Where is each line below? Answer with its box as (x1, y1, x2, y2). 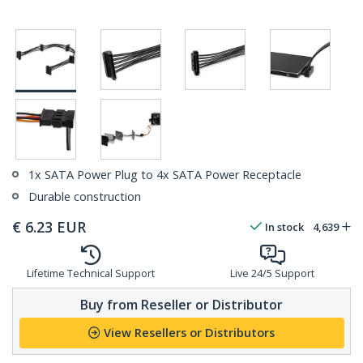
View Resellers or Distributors (104, 325, 275, 341)
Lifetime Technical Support (27, 267, 155, 281)
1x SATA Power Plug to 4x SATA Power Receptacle (28, 167, 301, 183)
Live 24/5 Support (230, 267, 314, 281)
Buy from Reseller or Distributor (80, 295, 283, 314)
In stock (265, 220, 304, 235)
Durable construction (28, 189, 141, 205)
